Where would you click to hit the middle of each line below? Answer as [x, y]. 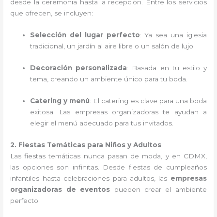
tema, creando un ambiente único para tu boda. [109, 79]
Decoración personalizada [79, 68]
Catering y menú [60, 101]
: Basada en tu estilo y [167, 68]
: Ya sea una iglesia [173, 35]
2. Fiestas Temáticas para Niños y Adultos [86, 145]
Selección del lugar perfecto [85, 35]
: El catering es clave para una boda [148, 101]
